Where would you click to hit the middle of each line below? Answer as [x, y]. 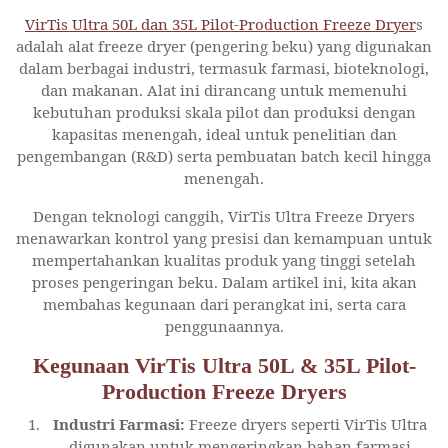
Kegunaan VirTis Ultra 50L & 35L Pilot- [224, 365]
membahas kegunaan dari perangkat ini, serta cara [224, 303]
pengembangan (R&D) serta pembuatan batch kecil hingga [224, 155]
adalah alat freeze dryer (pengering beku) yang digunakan [224, 45]
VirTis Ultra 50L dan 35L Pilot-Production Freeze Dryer [220, 23]
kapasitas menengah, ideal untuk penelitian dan [224, 133]
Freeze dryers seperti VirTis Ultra [306, 423]
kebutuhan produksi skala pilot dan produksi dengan [224, 111]
